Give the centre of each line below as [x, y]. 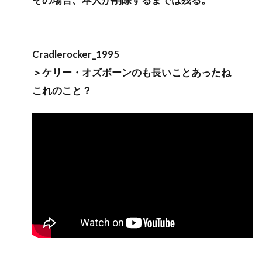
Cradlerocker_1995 [76, 54]
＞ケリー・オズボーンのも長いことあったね [132, 72]
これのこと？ [62, 90]
